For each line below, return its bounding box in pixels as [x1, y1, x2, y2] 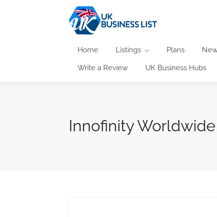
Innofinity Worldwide [69, 116, 216, 135]
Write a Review [77, 63, 128, 72]
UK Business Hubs [145, 63, 206, 72]
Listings [116, 45, 141, 54]
